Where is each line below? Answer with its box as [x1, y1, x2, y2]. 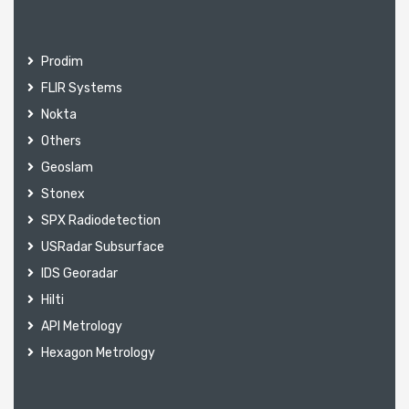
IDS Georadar [41, 266, 118, 282]
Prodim [41, 54, 83, 70]
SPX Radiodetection [41, 213, 161, 229]
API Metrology [41, 319, 122, 335]
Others [41, 133, 81, 150]
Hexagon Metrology [41, 345, 155, 362]
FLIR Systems [41, 80, 122, 97]
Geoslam [41, 160, 93, 176]
